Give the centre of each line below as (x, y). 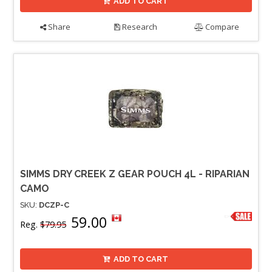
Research (139, 27)
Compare (222, 27)
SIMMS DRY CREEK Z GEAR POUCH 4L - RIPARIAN (135, 174)
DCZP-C (54, 205)
